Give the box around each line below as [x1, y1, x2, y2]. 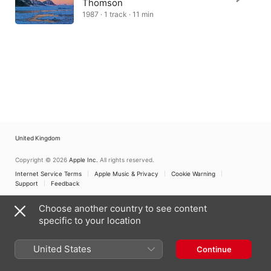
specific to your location [39, 215, 141, 226]
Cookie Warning [171, 170, 215, 177]
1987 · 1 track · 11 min [82, 10, 154, 19]
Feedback [51, 180, 79, 187]
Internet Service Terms [15, 170, 82, 177]
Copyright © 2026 [15, 156, 67, 163]
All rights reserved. [100, 156, 154, 163]
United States [33, 243, 91, 255]
